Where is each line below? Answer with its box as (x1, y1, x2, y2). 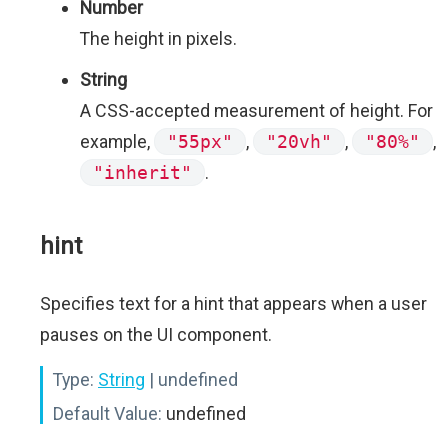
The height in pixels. (80, 28, 237, 49)
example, (80, 131, 154, 152)
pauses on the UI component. (40, 324, 272, 345)
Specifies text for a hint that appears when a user (40, 293, 427, 314)
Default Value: (53, 403, 162, 424)
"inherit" (93, 162, 192, 183)
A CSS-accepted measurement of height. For (80, 100, 433, 121)
